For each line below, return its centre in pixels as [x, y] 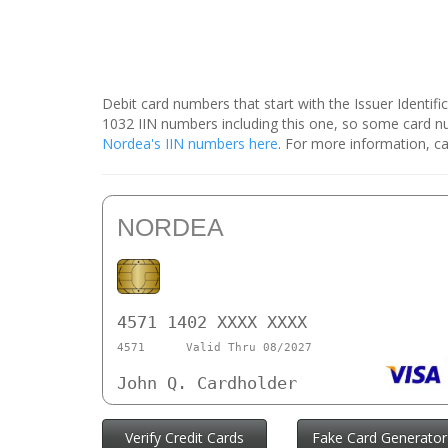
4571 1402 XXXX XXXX [212, 322]
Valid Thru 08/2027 [248, 347]
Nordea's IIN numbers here [190, 144]
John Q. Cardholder [207, 383]
